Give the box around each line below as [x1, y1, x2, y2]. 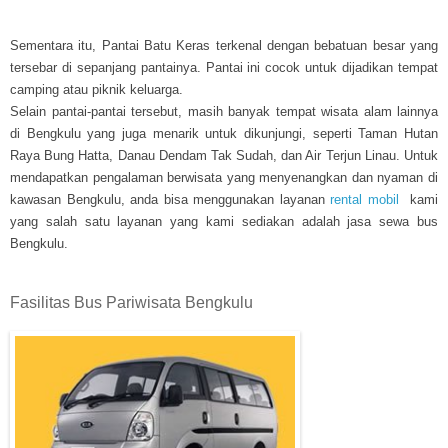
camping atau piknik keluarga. [10, 81, 183, 97]
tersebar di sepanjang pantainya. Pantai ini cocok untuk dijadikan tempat [10, 59, 438, 75]
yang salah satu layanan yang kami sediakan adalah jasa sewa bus [10, 213, 438, 229]
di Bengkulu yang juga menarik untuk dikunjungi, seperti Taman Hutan [10, 125, 438, 141]
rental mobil [330, 191, 399, 207]
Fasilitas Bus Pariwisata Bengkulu [10, 293, 253, 311]
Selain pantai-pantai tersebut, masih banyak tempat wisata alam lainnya [10, 103, 438, 119]
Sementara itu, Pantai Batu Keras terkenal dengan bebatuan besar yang [10, 37, 438, 53]
